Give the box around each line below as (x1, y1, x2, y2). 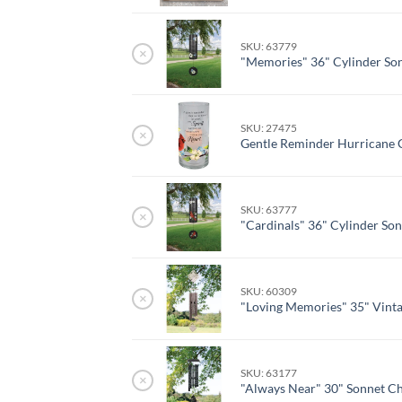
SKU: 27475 (240, 122, 298, 135)
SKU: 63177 (240, 367, 298, 380)
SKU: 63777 (240, 204, 298, 216)
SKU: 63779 (240, 40, 298, 53)
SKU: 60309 (240, 285, 298, 298)
